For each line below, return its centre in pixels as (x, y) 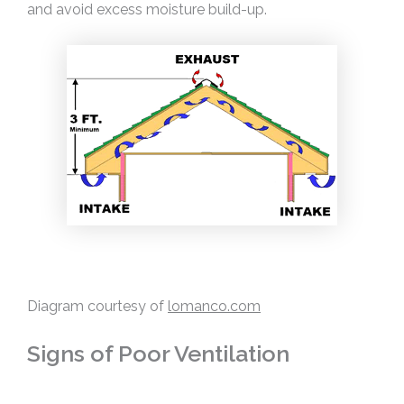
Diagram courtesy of (97, 307)
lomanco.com (214, 307)
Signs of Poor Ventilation (158, 353)
